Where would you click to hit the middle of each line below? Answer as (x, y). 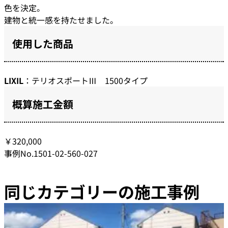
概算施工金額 (43, 104)
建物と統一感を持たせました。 (61, 20)
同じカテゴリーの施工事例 (102, 192)
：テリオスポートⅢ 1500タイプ (85, 81)
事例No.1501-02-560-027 (51, 153)
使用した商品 (43, 44)
